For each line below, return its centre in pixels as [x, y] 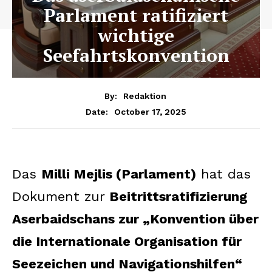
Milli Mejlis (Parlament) [119, 174]
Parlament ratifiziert [136, 15]
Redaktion [144, 96]
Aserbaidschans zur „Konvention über [135, 219]
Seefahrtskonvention [136, 55]
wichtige [136, 35]
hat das [223, 174]
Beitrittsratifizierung [178, 196]
